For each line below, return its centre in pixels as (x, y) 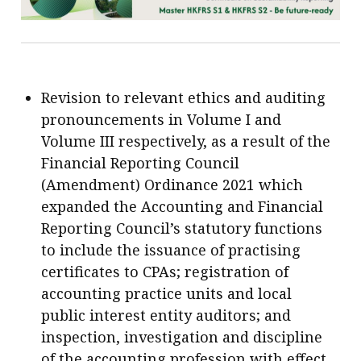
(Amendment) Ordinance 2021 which (172, 184)
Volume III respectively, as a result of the (186, 141)
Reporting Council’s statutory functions (182, 228)
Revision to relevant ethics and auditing (184, 97)
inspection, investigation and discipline (182, 336)
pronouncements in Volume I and (162, 119)
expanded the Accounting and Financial (183, 206)
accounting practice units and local (167, 293)
